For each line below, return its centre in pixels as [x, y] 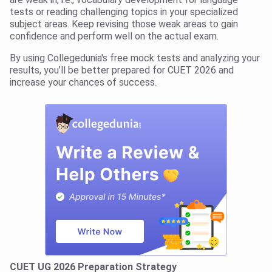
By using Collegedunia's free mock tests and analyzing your [135, 58]
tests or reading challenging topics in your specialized [124, 12]
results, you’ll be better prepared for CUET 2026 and [122, 70]
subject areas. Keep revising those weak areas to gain [124, 24]
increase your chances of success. [83, 83]
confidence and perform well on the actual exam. [114, 36]
